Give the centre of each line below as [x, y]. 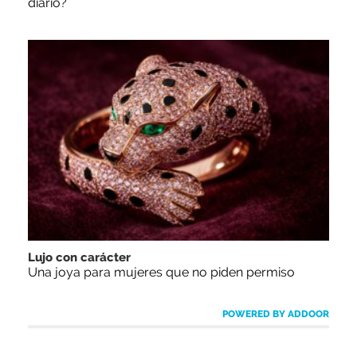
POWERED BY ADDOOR [276, 314]
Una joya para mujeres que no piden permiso [161, 272]
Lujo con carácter [79, 257]
